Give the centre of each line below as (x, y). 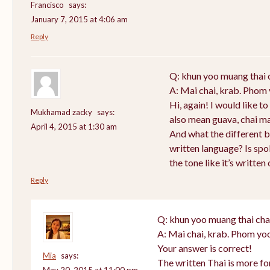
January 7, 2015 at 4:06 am (79, 19)
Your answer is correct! (205, 248)
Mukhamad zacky (61, 112)
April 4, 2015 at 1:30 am (74, 126)
